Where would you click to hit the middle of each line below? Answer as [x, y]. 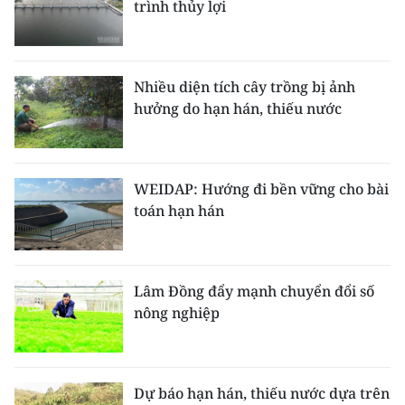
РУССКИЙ [49, 142]
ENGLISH [46, 12]
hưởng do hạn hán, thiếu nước [238, 108]
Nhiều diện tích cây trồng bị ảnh [245, 87]
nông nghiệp [177, 313]
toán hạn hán [179, 211]
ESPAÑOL [47, 185]
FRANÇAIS [51, 99]
